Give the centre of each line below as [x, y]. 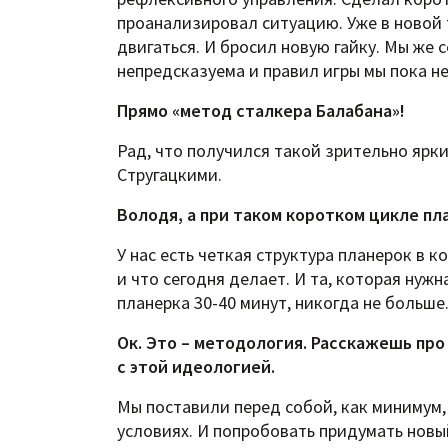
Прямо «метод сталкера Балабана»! [261, 111]
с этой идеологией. [196, 367]
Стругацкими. [169, 175]
